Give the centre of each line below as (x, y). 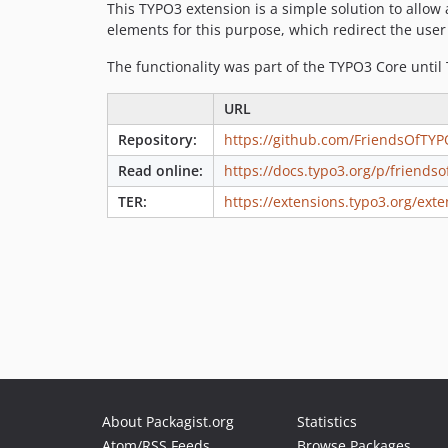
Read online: (160, 170)
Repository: (157, 139)
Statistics (327, 421)
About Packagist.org (168, 421)
